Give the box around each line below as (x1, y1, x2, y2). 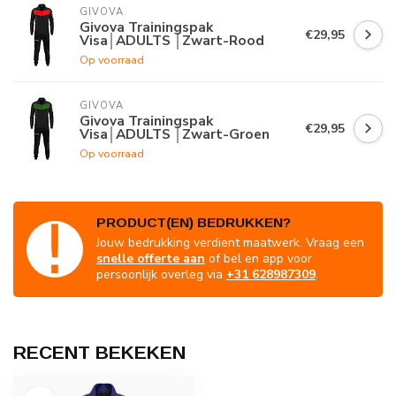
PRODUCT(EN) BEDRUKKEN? (96, 215, 291, 231)
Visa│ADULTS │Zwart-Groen (80, 125, 270, 144)
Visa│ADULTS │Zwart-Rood (80, 31, 264, 50)
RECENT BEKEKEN (13, 342, 186, 363)
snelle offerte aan (96, 250, 205, 268)
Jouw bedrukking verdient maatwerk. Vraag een (96, 234, 364, 252)
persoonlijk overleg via (96, 266, 226, 284)
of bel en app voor (205, 250, 312, 268)
